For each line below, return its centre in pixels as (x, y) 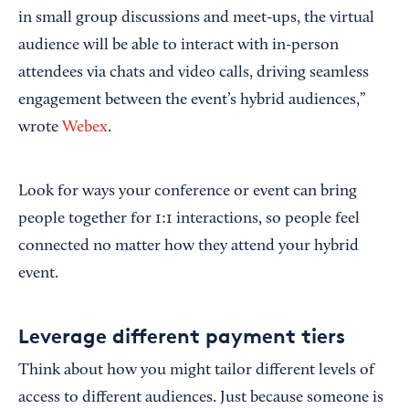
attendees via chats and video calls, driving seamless (194, 73)
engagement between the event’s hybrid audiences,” (192, 101)
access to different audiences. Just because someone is (201, 399)
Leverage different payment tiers (182, 336)
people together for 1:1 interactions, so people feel (189, 220)
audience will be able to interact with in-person (178, 46)
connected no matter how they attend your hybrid (189, 247)
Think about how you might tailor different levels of (196, 371)
